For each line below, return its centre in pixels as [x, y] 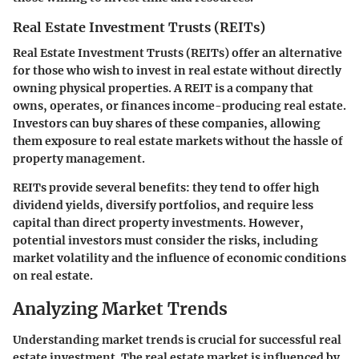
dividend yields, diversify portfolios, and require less [163, 206]
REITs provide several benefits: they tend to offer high [166, 188]
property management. [79, 159]
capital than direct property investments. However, [158, 223]
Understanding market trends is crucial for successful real [177, 339]
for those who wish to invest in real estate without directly [177, 71]
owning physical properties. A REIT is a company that [163, 89]
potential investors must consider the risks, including [165, 241]
